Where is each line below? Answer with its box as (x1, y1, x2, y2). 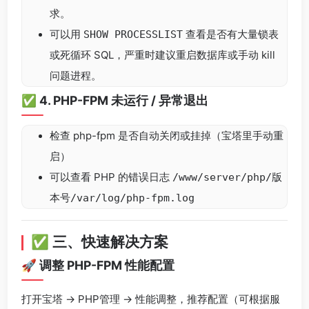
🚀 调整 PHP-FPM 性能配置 (21, 257, 175, 272)
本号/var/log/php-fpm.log (50, 191, 195, 204)
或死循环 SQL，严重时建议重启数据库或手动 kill (50, 48, 275, 61)
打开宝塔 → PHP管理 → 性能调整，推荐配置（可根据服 (21, 292, 280, 306)
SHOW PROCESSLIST (83, 28, 183, 41)
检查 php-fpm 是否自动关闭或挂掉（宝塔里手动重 (50, 128, 283, 142)
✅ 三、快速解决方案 (31, 232, 169, 250)
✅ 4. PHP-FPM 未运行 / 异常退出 (21, 92, 208, 108)
